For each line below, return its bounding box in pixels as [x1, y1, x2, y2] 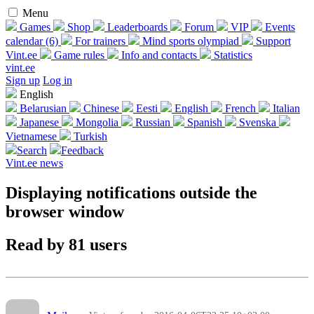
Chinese [81, 102, 122, 114]
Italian [270, 102, 300, 114]
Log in [43, 74, 72, 86]
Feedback [61, 144, 104, 156]
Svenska [236, 116, 279, 128]
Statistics [211, 49, 252, 61]
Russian [132, 116, 173, 128]
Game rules [51, 49, 107, 61]
